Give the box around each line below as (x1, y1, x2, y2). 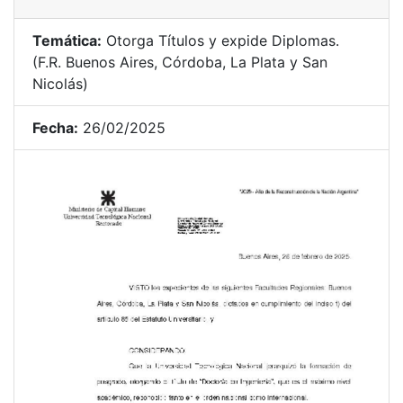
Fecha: (32, 119, 78, 137)
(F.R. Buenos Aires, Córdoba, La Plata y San (32, 53, 327, 71)
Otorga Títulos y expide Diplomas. (102, 31, 339, 49)
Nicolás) (32, 75, 88, 93)
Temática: (32, 31, 102, 49)
